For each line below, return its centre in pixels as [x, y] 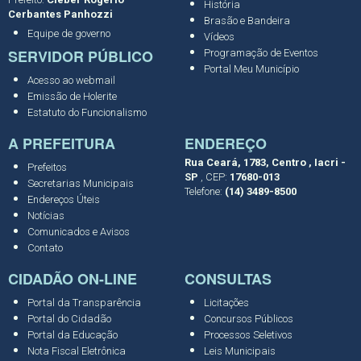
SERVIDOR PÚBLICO [81, 56]
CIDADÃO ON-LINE [73, 278]
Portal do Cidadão [69, 318]
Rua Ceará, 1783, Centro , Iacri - [265, 162]
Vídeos [219, 36]
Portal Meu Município [251, 68]
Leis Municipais [240, 351]
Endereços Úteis [64, 199]
